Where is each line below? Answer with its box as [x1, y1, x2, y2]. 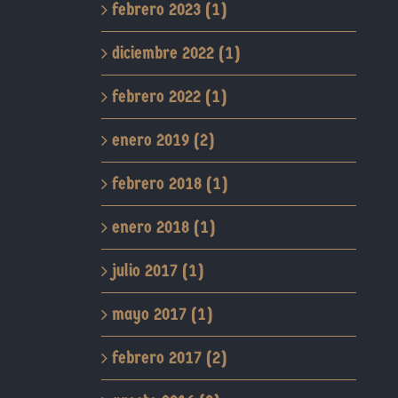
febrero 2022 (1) [111, 86, 227, 107]
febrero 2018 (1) [111, 173, 227, 194]
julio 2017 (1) [111, 260, 203, 281]
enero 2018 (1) [111, 217, 215, 237]
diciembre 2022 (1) [111, 43, 240, 63]
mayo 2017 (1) [111, 304, 212, 324]
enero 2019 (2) [111, 130, 214, 150]
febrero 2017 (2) [111, 347, 227, 368]
